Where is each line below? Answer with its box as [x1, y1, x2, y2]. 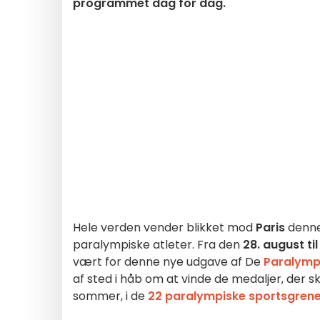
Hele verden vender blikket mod [73, 219, 256, 236]
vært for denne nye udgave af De [73, 254, 264, 270]
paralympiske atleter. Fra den [73, 236, 243, 253]
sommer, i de [73, 288, 148, 304]
